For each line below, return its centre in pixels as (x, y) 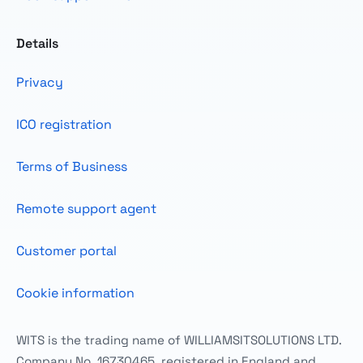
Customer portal (66, 250)
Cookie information (75, 293)
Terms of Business (72, 166)
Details (37, 44)
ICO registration (64, 124)
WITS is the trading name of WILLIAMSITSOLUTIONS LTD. (179, 340)
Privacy (40, 82)
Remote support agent (86, 208)
